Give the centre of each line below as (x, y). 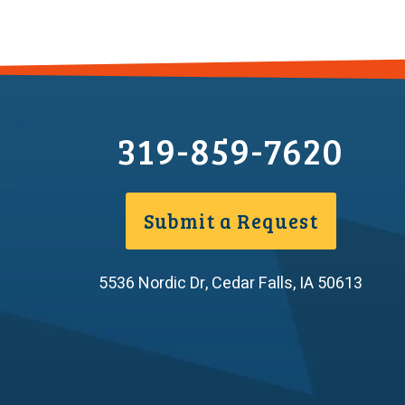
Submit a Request (231, 220)
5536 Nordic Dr (152, 283)
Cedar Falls (253, 283)
